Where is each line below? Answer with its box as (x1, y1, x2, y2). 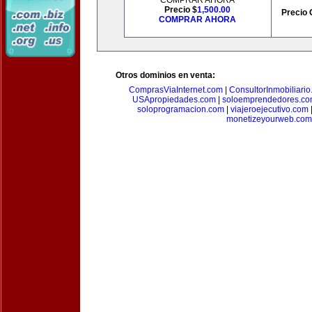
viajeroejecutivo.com (231, 104, 309, 114)
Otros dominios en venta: (116, 70, 215, 80)
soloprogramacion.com (137, 104, 224, 114)
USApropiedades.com (132, 95, 216, 104)
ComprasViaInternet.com (129, 85, 223, 95)
